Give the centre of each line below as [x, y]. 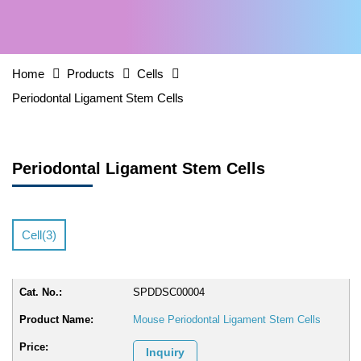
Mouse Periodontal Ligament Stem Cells [227, 320]
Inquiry [166, 352]
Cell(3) [39, 235]
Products [91, 74]
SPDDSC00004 [169, 292]
